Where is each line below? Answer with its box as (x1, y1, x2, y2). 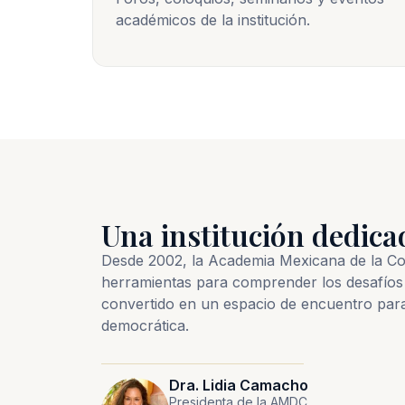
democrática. (101, 316, 189, 335)
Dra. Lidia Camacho (168, 375, 308, 394)
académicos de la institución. (116, 11, 310, 30)
